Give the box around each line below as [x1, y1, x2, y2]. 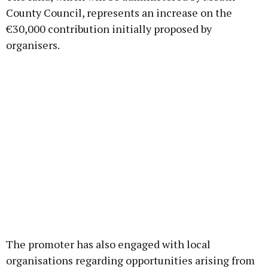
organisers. [6, 38, 60, 53]
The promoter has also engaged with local [6, 237, 211, 252]
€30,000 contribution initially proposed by [6, 22, 212, 36]
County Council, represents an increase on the [6, 5, 232, 20]
